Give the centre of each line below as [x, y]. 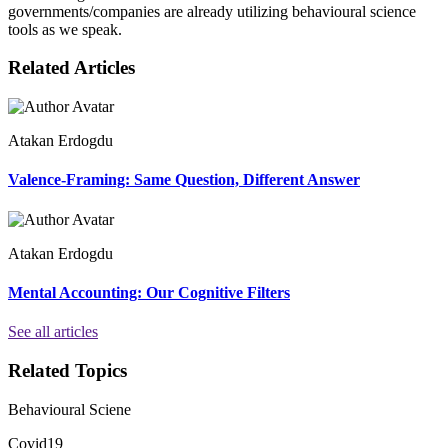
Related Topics [67, 370]
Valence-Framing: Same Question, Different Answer [184, 180]
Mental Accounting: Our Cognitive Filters [149, 292]
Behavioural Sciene [69, 409]
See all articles [53, 332]
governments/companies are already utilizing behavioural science [212, 11]
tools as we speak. [65, 29]
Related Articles [71, 68]
